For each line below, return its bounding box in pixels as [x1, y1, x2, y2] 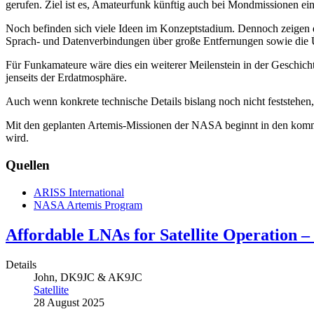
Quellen [6, 157, 50, 172]
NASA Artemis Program [34, 198, 142, 211]
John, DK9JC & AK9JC [34, 271, 142, 283]
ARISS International [34, 186, 124, 198]
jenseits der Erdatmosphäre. [6, 71, 127, 84]
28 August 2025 [34, 296, 104, 308]
